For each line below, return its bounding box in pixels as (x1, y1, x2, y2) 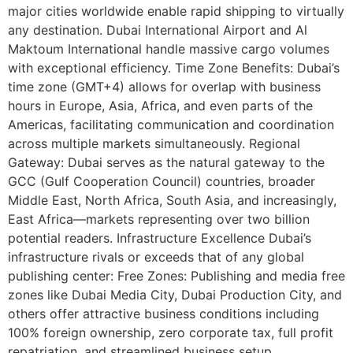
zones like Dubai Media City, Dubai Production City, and (8, 287, 342, 303)
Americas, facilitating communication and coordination (8, 117, 334, 133)
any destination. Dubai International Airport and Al (8, 22, 307, 39)
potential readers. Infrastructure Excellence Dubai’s (8, 230, 311, 247)
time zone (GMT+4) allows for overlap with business (8, 79, 321, 95)
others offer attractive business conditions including (8, 306, 319, 322)
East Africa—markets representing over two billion (8, 211, 310, 228)
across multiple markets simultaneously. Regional (8, 136, 300, 152)
